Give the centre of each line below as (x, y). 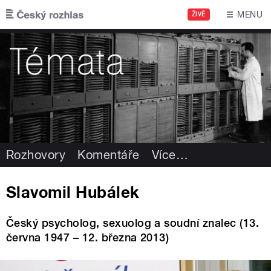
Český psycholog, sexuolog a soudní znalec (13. (133, 223)
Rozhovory (36, 155)
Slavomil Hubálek (73, 192)
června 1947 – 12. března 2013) (88, 238)
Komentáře (109, 155)
